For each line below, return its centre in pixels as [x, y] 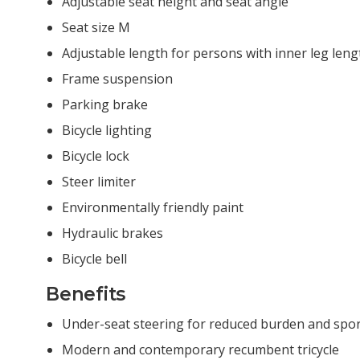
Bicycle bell [94, 259]
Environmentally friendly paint [153, 208]
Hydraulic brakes [112, 233]
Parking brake [105, 105]
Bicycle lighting [107, 131]
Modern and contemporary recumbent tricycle [200, 349]
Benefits [86, 295]
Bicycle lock [96, 156]
